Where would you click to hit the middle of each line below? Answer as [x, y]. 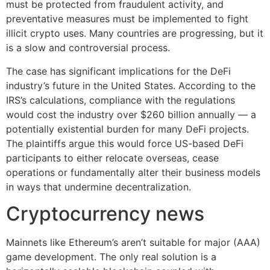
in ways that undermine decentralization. [99, 187]
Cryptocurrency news [105, 213]
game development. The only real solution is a [111, 256]
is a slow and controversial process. [88, 48]
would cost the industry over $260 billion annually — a [131, 114]
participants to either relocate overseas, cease [112, 158]
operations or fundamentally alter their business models [133, 172]
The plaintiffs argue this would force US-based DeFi [125, 143]
